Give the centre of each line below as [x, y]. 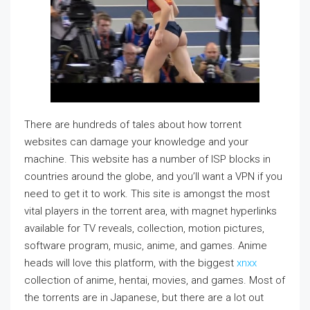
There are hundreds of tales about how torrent [133, 124]
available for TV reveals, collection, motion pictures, [144, 228]
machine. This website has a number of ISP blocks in [147, 159]
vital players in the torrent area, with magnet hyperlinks [151, 211]
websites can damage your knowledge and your [136, 142]
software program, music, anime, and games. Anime [146, 245]
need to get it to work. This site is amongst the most [147, 193]
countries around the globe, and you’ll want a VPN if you [153, 176]
